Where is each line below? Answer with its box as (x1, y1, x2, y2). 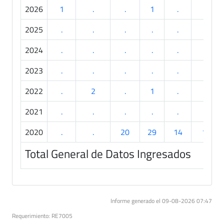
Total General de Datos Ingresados (25, 144, 191, 162)
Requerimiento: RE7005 (12, 210, 72, 220)
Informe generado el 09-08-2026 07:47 (110, 195, 212, 205)
